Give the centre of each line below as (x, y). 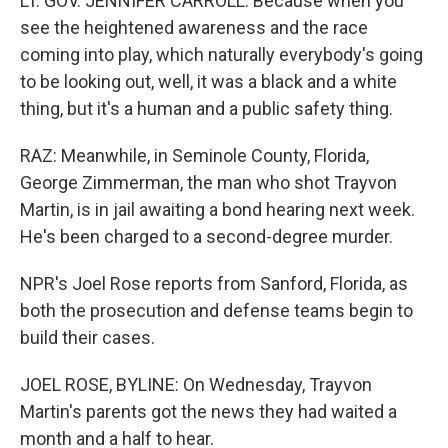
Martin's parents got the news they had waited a (208, 411)
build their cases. (87, 337)
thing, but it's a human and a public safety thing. (206, 108)
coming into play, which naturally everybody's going (221, 54)
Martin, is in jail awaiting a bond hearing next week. (217, 209)
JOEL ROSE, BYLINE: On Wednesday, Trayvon (196, 384)
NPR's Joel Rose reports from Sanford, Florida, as (214, 283)
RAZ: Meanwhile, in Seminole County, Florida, (194, 155)
